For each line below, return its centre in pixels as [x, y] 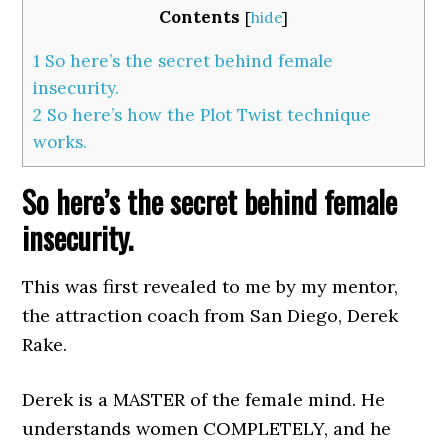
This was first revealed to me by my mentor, [210, 287]
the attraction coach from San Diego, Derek [210, 316]
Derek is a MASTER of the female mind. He [204, 400]
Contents [200, 17]
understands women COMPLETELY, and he [207, 429]
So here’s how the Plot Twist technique [207, 115]
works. [60, 142]
